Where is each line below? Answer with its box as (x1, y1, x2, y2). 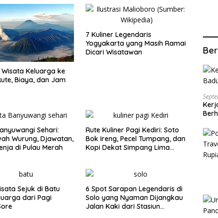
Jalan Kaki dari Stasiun (85, 202, 160, 211)
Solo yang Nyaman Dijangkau (85, 193, 183, 202)
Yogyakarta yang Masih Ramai (85, 39, 186, 48)
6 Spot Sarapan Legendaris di (85, 184, 182, 194)
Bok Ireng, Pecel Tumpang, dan (85, 134, 185, 144)
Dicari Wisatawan (85, 48, 142, 57)
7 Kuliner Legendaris (85, 30, 151, 39)
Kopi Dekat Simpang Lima (85, 143, 170, 152)
